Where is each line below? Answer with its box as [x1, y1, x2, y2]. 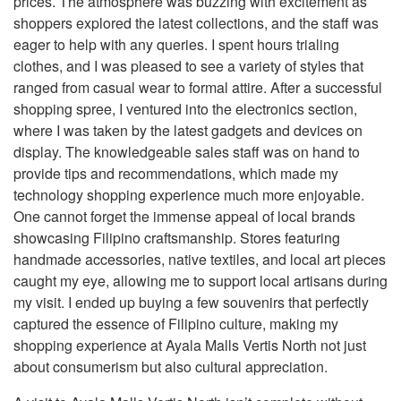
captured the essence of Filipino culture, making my [13, 313, 338, 334]
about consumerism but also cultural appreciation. [13, 356, 328, 377]
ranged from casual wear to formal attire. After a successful [13, 77, 382, 98]
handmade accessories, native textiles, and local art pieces [13, 249, 386, 269]
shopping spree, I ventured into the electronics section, [13, 98, 357, 119]
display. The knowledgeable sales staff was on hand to [13, 141, 360, 162]
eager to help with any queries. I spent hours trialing [13, 34, 339, 55]
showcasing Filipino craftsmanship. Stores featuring [13, 227, 340, 248]
